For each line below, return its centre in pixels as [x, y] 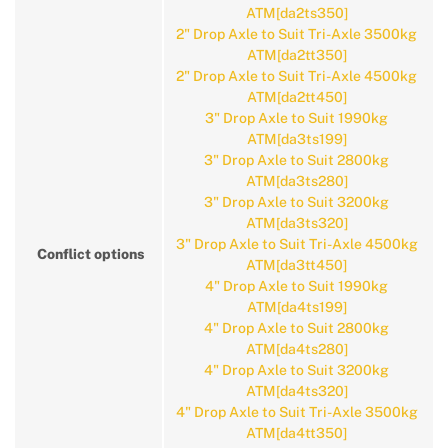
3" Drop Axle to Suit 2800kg [296, 160]
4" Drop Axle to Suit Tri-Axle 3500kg [296, 412]
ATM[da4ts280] [296, 349]
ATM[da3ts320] [296, 223]
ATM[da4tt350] [296, 433]
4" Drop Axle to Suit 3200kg [296, 370]
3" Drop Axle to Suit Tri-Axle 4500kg [296, 244]
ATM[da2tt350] [296, 55]
